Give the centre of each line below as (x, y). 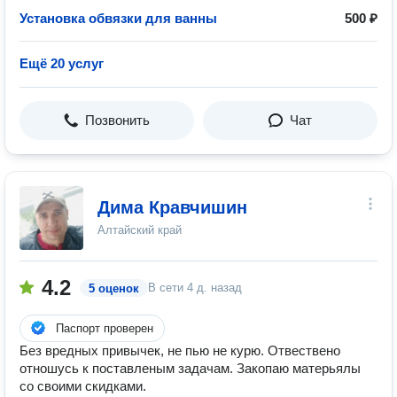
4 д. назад (214, 288)
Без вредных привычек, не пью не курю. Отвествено (180, 350)
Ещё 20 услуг (62, 63)
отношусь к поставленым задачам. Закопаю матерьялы (190, 368)
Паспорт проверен (105, 328)
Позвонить (117, 120)
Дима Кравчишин (172, 207)
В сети (167, 288)
